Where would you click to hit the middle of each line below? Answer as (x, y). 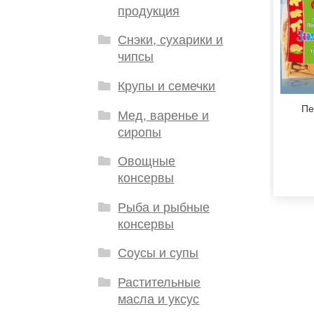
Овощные (147, 162)
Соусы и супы (158, 253)
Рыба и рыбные (164, 207)
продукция (149, 11)
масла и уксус (159, 299)
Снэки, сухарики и (171, 40)
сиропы (140, 132)
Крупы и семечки (167, 86)
